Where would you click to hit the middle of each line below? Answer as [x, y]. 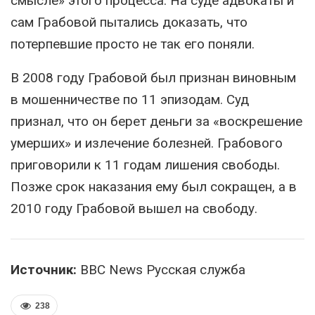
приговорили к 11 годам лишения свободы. [145, 165]
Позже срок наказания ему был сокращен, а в [154, 187]
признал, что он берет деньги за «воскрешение [156, 122]
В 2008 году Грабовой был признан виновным [153, 78]
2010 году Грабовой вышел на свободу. [134, 209]
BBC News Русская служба [161, 270]
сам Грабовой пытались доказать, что [129, 22]
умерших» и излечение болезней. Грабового [147, 143]
